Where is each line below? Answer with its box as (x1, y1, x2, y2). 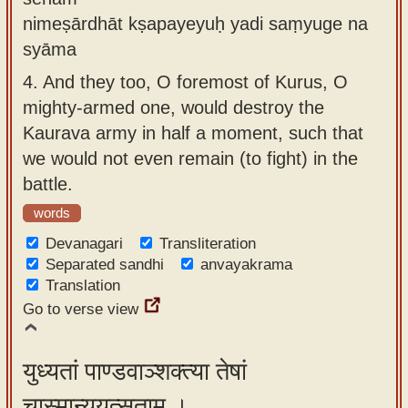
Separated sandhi (46, 256, 164, 273)
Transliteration (159, 235, 256, 252)
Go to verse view (23, 301, 138, 318)
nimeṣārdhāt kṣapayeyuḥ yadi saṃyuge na (23, 13, 368, 34)
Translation (46, 277, 120, 294)
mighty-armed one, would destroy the (23, 97, 324, 117)
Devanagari (46, 235, 123, 252)
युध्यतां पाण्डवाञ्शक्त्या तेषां (23, 358, 247, 385)
